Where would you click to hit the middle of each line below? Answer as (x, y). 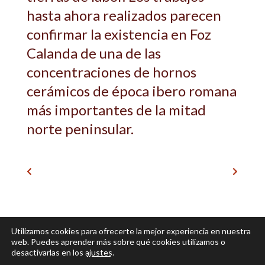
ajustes (99, 252)
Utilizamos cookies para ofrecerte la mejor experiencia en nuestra (131, 231)
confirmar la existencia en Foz (119, 34)
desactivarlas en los (48, 252)
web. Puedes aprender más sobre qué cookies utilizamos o (118, 242)
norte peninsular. (80, 128)
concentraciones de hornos (112, 72)
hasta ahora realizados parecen (124, 15)
